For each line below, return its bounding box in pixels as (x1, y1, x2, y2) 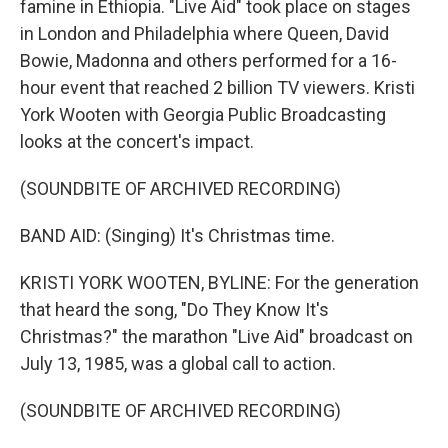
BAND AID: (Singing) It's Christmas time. (20, 225, 335, 246)
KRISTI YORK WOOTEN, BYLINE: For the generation (20, 272, 419, 293)
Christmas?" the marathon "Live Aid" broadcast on (20, 326, 413, 347)
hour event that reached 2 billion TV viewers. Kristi (20, 77, 415, 98)
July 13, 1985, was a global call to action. (20, 353, 336, 374)
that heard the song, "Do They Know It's (20, 299, 329, 320)
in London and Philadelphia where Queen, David (20, 23, 389, 44)
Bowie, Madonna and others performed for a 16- (20, 50, 397, 71)
